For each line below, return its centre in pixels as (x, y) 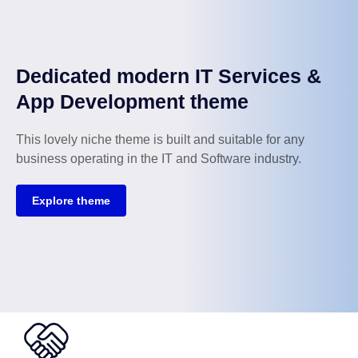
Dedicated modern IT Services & (169, 76)
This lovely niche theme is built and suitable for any (160, 140)
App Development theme (132, 102)
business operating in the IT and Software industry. (159, 159)
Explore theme (71, 201)
